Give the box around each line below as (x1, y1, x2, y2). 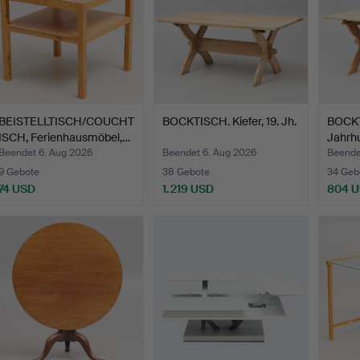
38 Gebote (162, 166, 211, 179)
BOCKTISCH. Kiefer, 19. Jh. (162, 114, 297, 129)
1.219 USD (162, 182, 215, 197)
